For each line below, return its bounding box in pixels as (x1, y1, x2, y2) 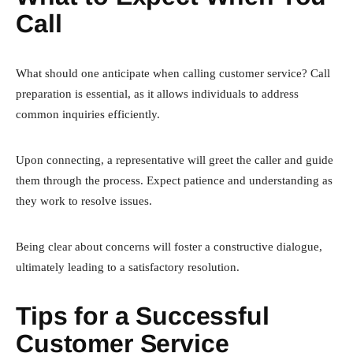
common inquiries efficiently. (16, 107, 160, 121)
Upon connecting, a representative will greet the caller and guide (16, 153, 333, 166)
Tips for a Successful (16, 301, 269, 330)
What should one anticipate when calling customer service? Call (16, 66, 330, 80)
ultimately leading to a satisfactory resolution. (16, 260, 240, 273)
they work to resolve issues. (16, 194, 152, 207)
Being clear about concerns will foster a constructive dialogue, (16, 240, 322, 253)
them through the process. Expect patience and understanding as (16, 173, 333, 187)
